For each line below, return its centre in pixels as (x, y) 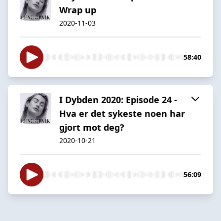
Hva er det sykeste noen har (122, 113)
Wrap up (78, 10)
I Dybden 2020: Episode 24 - (118, 99)
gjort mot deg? (92, 127)
